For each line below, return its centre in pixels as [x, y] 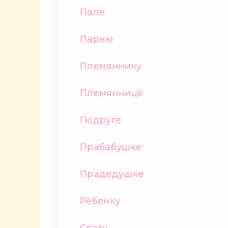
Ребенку [100, 201]
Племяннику [111, 66]
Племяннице [112, 93]
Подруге [101, 120]
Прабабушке [111, 147]
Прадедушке [112, 174]
